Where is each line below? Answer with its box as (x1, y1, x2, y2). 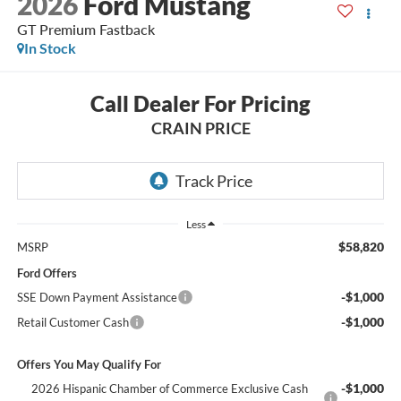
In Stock (23, 38, 76, 56)
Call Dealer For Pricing (90, 90, 311, 117)
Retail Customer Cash (16, 315, 129, 329)
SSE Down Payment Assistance (16, 290, 177, 304)
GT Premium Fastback (16, 20, 155, 38)
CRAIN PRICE (150, 118, 251, 139)
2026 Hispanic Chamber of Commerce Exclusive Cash (31, 381, 309, 396)
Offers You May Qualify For (16, 357, 161, 371)
